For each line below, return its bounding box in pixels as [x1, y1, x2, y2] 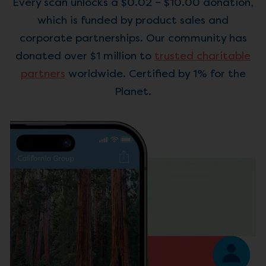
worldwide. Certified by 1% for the [65, 66, 246, 80]
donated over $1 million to [15, 49, 154, 62]
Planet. [115, 84, 151, 98]
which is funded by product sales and [37, 13, 229, 27]
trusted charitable [154, 49, 251, 62]
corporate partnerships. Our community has [19, 31, 247, 45]
